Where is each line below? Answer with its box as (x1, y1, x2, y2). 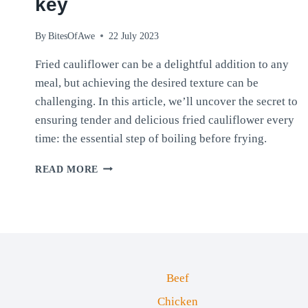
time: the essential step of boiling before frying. (35, 131, 267, 145)
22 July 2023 (109, 30, 159, 41)
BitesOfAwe (48, 30, 96, 41)
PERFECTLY (98, 160, 159, 171)
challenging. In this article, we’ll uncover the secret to (35, 94, 298, 108)
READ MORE (35, 164, 99, 175)
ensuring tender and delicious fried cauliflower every (35, 113, 294, 126)
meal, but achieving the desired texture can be (35, 76, 258, 89)
